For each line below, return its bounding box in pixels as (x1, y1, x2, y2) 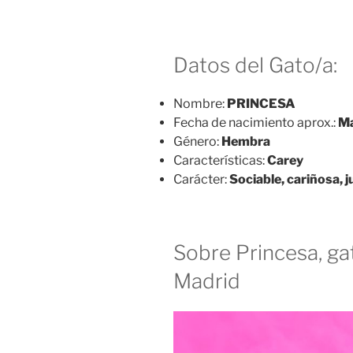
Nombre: (173, 96, 227, 112)
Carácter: (173, 172, 229, 188)
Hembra (221, 134, 270, 150)
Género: (173, 134, 221, 150)
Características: (173, 153, 267, 169)
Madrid (173, 269, 240, 294)
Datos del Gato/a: (173, 52, 337, 77)
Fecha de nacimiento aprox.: (173, 115, 338, 131)
